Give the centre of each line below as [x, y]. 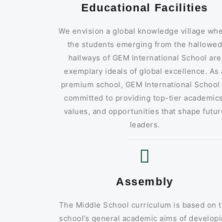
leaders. [145, 124]
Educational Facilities [145, 7]
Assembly [145, 181]
